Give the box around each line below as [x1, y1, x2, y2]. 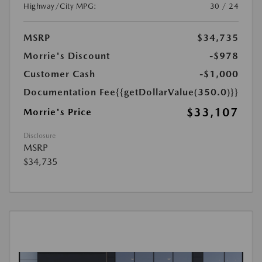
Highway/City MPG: [23, 1, 97, 11]
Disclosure [23, 131, 56, 140]
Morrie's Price [23, 106, 92, 118]
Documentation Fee [23, 86, 116, 98]
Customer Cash [23, 68, 95, 80]
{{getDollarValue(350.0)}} [116, 86, 239, 98]
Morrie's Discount [23, 50, 110, 61]
